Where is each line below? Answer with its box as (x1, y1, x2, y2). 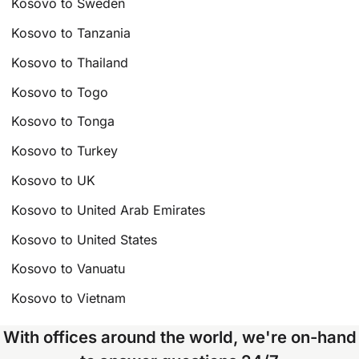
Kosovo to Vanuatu (11, 260, 126, 277)
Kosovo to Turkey (11, 143, 119, 159)
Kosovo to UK (11, 172, 96, 189)
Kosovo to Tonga (11, 113, 115, 130)
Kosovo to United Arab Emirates (11, 201, 206, 218)
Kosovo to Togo (11, 83, 109, 100)
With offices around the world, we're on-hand (2, 327, 357, 348)
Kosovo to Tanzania (11, 25, 131, 42)
